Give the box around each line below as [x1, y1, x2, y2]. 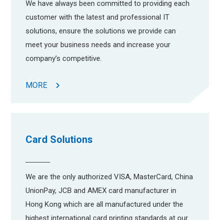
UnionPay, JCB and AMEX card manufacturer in [26, 186, 177, 195]
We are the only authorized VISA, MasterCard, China [26, 172, 193, 181]
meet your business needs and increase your [26, 40, 171, 49]
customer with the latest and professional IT [26, 13, 170, 22]
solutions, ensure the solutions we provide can [26, 27, 176, 35]
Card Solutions [26, 134, 93, 145]
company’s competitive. [26, 54, 102, 63]
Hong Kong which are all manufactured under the [26, 200, 184, 209]
